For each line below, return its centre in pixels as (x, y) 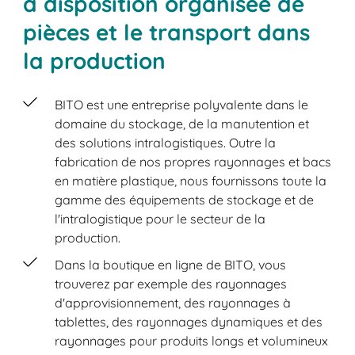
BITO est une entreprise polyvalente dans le (182, 104)
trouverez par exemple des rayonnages (171, 283)
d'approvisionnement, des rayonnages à (173, 302)
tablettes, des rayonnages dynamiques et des (189, 321)
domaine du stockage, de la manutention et (182, 123)
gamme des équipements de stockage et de (185, 199)
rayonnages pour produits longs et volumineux (192, 340)
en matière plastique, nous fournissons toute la (191, 180)
